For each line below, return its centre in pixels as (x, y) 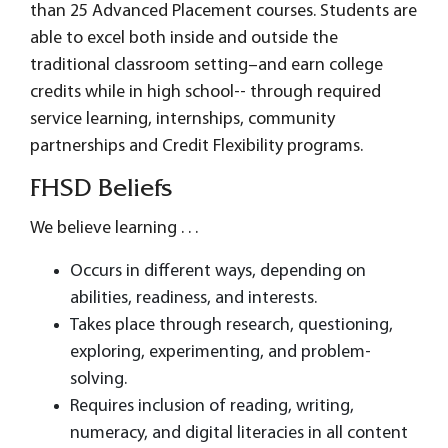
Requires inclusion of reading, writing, (212, 406)
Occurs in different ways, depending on (218, 271)
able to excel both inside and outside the (184, 38)
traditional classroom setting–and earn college (206, 65)
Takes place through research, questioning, (231, 325)
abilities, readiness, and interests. (193, 298)
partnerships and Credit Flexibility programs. (196, 146)
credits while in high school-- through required (205, 92)
